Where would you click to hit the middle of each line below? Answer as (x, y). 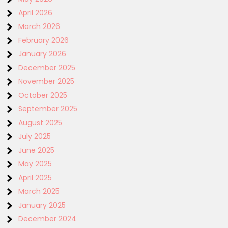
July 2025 (35, 136)
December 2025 (47, 67)
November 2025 (47, 81)
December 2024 (48, 219)
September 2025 (48, 109)
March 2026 (39, 26)
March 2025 (39, 191)
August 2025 (40, 122)
